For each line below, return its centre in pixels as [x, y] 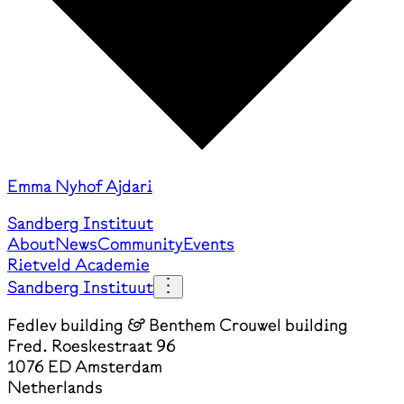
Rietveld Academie [78, 265]
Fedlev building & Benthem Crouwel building [178, 326]
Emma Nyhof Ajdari [80, 187]
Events [209, 244]
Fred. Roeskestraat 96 [92, 346]
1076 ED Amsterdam [85, 367]
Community [140, 244]
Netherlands [55, 388]
